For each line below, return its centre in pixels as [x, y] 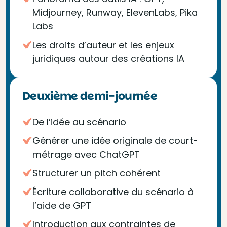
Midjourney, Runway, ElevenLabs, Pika [115, 12]
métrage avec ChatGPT [86, 154]
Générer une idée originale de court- [115, 141]
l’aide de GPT [62, 205]
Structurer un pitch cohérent [97, 173]
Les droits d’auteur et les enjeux [103, 45]
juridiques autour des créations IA [108, 59]
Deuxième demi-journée [90, 96]
